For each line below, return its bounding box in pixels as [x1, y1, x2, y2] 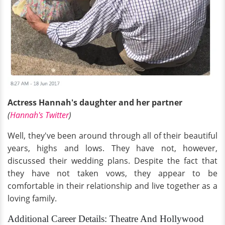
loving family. [8, 193, 57, 204]
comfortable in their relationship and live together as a [8, 180, 217, 192]
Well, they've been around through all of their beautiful [8, 130, 217, 142]
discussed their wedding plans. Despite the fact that [8, 155, 217, 167]
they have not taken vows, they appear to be [8, 168, 217, 179]
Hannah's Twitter [10, 109, 69, 121]
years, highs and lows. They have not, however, [8, 143, 217, 154]
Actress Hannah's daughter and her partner [8, 97, 182, 108]
